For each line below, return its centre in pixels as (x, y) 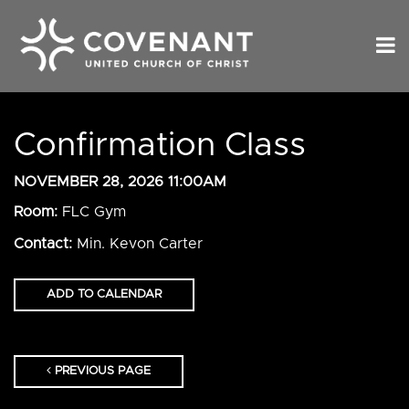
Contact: (45, 244)
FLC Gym (92, 212)
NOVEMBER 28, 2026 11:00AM (120, 181)
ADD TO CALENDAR (104, 295)
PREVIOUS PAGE (101, 372)
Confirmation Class (160, 146)
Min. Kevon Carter (140, 244)
